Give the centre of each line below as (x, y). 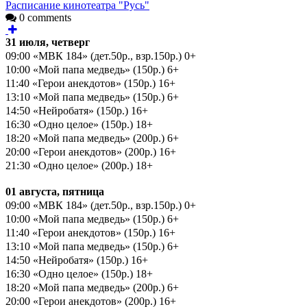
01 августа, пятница (55, 192)
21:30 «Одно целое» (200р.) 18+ (79, 166)
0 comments (44, 18)
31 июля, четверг (48, 42)
